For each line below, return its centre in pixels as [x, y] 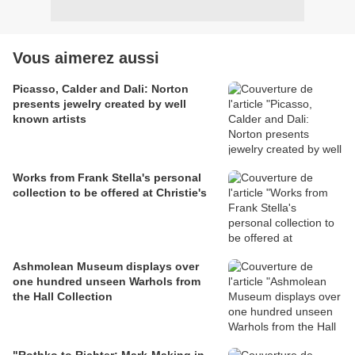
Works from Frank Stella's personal [107, 178]
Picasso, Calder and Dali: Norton [101, 89]
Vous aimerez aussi [86, 58]
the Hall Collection [63, 297]
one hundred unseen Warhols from [107, 282]
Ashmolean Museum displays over [106, 267]
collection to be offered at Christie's [110, 193]
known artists [50, 119]
